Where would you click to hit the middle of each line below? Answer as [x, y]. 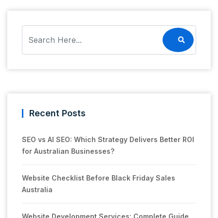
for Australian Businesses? [68, 151]
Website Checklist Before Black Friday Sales [99, 178]
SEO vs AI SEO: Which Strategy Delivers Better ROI [108, 139]
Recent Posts [57, 113]
